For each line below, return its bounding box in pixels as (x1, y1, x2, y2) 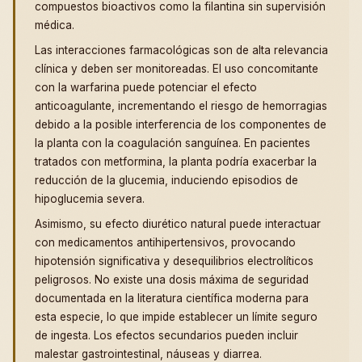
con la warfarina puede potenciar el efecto (35, 80, 257, 94)
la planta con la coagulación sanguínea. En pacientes (35, 136, 310, 149)
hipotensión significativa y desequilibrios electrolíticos (35, 254, 314, 267)
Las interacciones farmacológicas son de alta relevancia (35, 43, 328, 57)
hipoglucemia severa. (35, 192, 145, 205)
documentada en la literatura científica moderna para (35, 291, 309, 305)
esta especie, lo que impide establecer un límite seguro (35, 309, 318, 323)
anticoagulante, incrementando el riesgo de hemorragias (35, 99, 327, 112)
